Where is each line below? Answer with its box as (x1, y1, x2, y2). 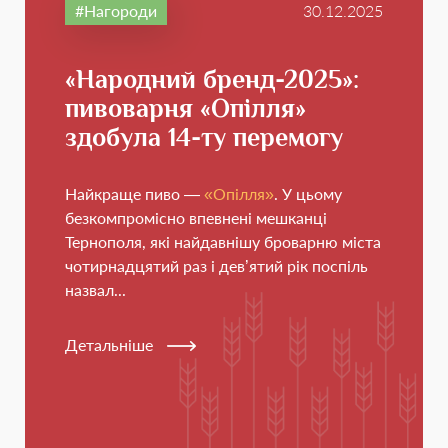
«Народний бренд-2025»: (65, 64, 359, 94)
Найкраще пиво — (65, 183, 204, 203)
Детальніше (65, 334, 153, 354)
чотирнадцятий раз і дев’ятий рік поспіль (65, 255, 368, 275)
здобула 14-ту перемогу (65, 122, 343, 152)
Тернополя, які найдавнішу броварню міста (65, 231, 381, 251)
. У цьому (274, 183, 342, 203)
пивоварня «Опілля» (65, 93, 306, 123)
